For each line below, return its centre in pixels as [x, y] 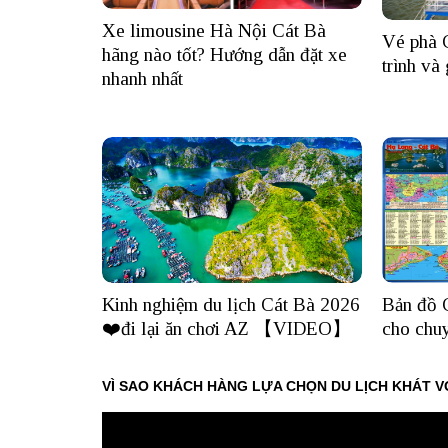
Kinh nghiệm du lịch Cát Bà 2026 [231, 305]
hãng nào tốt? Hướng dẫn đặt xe [224, 55]
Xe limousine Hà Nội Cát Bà [214, 31]
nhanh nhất [142, 79]
